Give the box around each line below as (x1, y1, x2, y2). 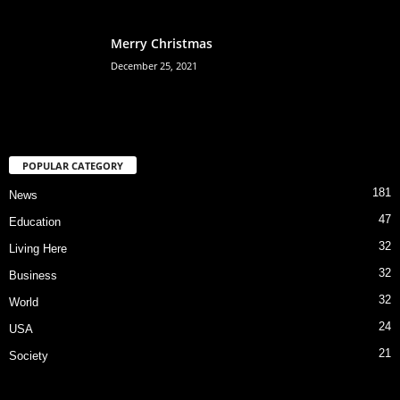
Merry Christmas (111, 34, 212, 52)
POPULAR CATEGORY (22, 158, 123, 172)
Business (9, 268, 57, 282)
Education (9, 214, 61, 229)
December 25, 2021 (111, 58, 197, 72)
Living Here (9, 241, 67, 255)
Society (9, 348, 48, 362)
